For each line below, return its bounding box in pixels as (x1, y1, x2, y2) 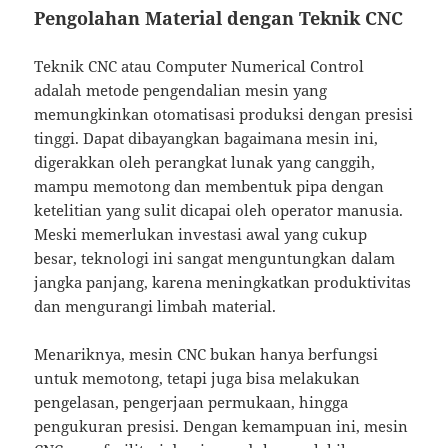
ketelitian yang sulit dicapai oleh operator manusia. (34, 200, 404, 221)
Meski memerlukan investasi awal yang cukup (34, 224, 368, 245)
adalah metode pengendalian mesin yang (34, 80, 328, 101)
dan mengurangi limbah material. (34, 296, 277, 317)
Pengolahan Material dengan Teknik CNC (34, 6, 404, 31)
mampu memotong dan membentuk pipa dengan (34, 176, 385, 197)
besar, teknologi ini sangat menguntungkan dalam (34, 248, 396, 269)
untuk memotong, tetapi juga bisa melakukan (34, 368, 361, 389)
